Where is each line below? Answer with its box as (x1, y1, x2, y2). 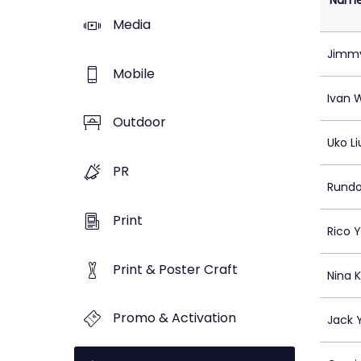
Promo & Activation (113, 309, 236, 328)
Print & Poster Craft (113, 259, 238, 279)
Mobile (113, 64, 155, 83)
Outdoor (113, 113, 166, 132)
